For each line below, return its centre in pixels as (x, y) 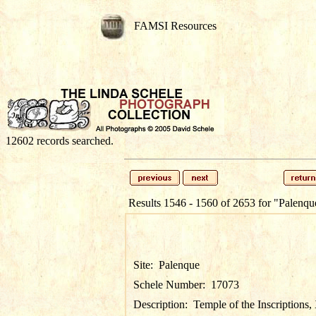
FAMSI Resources (175, 25)
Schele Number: (172, 285)
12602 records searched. (60, 141)
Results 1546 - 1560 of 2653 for (201, 203)
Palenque (179, 265)
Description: (163, 304)
